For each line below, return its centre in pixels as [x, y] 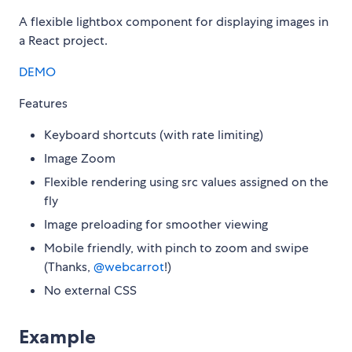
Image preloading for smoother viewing [156, 225]
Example [57, 337]
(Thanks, [69, 267]
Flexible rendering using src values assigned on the [186, 182]
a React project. [63, 41]
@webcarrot [129, 267]
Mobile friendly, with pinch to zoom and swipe [176, 248]
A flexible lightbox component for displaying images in [174, 22]
